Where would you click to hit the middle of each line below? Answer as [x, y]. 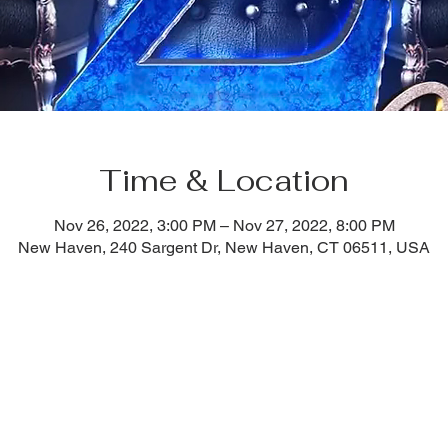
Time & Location [224, 180]
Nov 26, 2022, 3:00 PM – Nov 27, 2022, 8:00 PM [224, 225]
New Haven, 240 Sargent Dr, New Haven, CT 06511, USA [224, 247]
